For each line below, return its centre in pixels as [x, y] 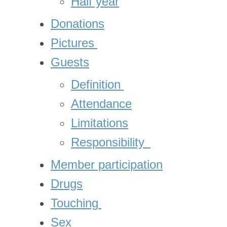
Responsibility [108, 142]
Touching [74, 203]
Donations [78, 24]
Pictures [72, 43]
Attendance [101, 104]
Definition [96, 84]
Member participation [107, 164]
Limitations [100, 123]
